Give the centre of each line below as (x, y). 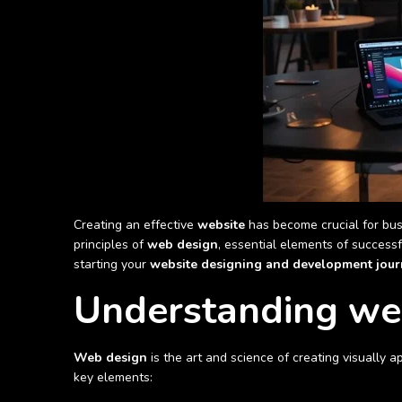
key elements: (113, 377)
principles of (110, 245)
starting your (112, 264)
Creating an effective (135, 225)
